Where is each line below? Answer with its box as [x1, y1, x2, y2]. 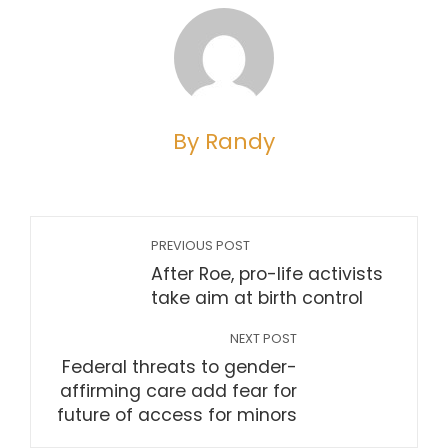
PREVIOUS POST [151, 237, 250, 254]
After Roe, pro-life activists [151, 262, 383, 286]
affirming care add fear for [60, 379, 297, 403]
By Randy [173, 126, 275, 157]
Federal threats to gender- [62, 355, 297, 379]
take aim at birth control [151, 286, 363, 310]
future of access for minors [57, 403, 297, 427]
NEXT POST [230, 330, 297, 347]
